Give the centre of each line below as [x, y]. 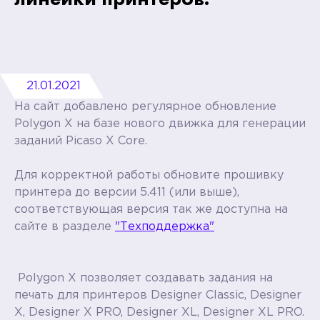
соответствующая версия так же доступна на [151, 209]
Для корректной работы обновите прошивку [149, 175]
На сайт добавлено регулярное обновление [145, 106]
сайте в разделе [65, 226]
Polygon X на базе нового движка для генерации [160, 124]
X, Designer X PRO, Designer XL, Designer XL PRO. [159, 312]
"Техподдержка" [165, 226]
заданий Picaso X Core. [81, 141]
